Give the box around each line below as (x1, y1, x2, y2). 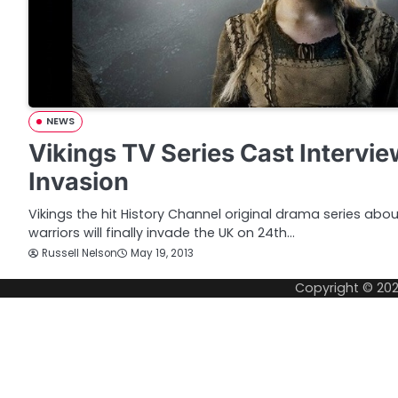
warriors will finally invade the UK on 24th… (28, 223, 295, 242)
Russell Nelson (42, 245, 117, 260)
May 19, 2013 (131, 246, 194, 261)
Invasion (28, 166, 129, 196)
